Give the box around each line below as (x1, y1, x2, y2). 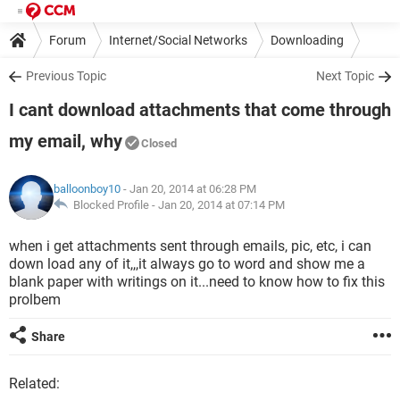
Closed (141, 137, 177, 150)
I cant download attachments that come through (9, 99, 391, 121)
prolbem (9, 291, 61, 308)
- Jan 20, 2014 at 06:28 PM (121, 182, 256, 196)
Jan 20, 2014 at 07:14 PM (158, 198, 285, 212)
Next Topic (316, 69, 374, 83)
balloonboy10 (54, 182, 121, 196)
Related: (9, 375, 60, 392)
